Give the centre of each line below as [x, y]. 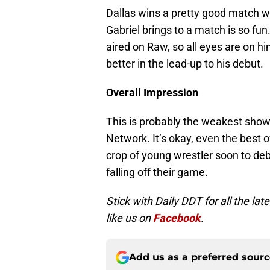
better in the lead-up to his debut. [185, 64]
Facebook [177, 218]
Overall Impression [152, 93]
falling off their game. [157, 172]
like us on [130, 218]
